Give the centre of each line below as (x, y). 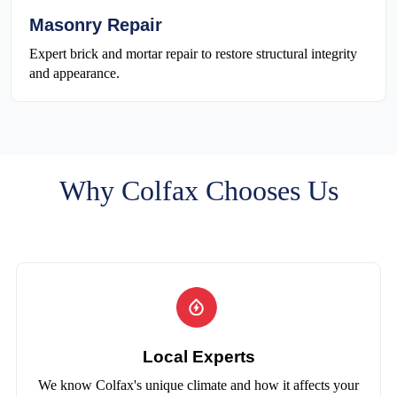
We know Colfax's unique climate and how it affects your (198, 385)
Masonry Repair (96, 24)
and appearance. (74, 73)
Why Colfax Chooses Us (198, 190)
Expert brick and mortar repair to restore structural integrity (193, 53)
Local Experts (198, 357)
